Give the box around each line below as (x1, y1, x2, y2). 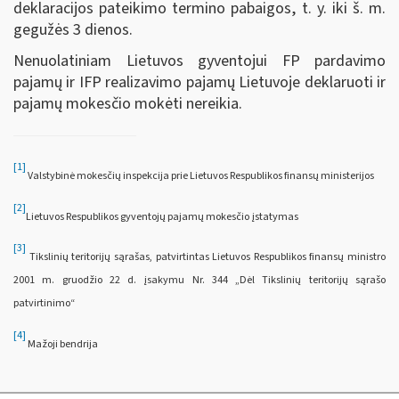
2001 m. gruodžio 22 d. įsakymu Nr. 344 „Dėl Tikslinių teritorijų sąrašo (13, 273, 386, 289)
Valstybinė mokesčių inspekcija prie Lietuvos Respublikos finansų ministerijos (26, 168, 374, 184)
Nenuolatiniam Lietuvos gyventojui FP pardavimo (13, 50, 386, 73)
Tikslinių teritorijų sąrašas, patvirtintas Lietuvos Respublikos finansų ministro (26, 249, 386, 265)
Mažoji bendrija (26, 336, 98, 352)
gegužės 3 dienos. (13, 18, 133, 41)
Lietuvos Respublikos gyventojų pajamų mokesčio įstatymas (26, 208, 298, 224)
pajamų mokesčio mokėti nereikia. (13, 93, 242, 116)
